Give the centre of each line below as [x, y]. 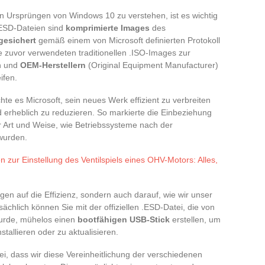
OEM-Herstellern [53, 65]
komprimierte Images [108, 28]
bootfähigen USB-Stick [124, 219]
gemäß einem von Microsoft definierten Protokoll [128, 40]
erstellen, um [195, 219]
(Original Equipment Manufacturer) [152, 65]
